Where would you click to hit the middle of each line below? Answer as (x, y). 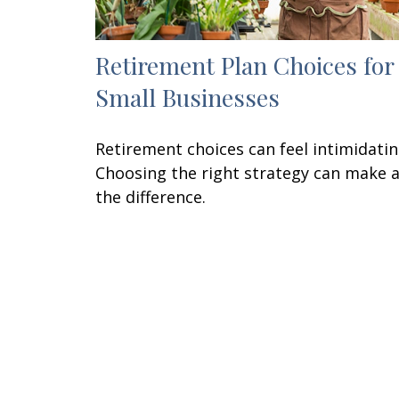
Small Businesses (187, 98)
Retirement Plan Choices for (244, 65)
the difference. (151, 197)
